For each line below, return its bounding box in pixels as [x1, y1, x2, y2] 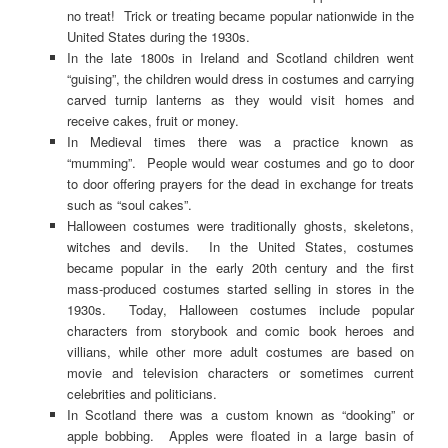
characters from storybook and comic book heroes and [66, 320, 414, 340]
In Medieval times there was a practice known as [66, 131, 414, 151]
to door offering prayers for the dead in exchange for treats [66, 173, 414, 193]
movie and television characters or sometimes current [66, 362, 414, 382]
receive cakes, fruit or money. [66, 110, 239, 130]
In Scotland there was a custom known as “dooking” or [66, 404, 414, 424]
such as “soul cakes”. [66, 194, 192, 214]
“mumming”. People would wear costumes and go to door [66, 152, 414, 172]
